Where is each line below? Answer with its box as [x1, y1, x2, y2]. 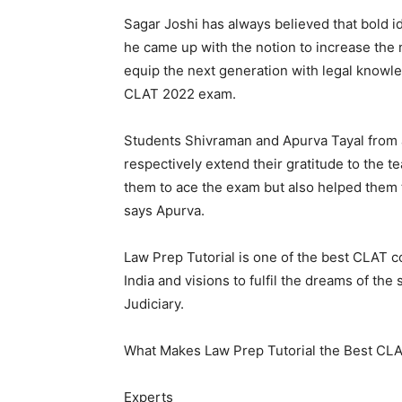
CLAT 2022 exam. [124, 85, 236, 102]
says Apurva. [124, 202, 205, 219]
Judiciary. [124, 295, 184, 312]
